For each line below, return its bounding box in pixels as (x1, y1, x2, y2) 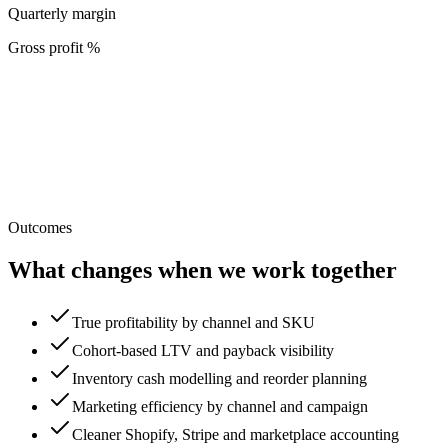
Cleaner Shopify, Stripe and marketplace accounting (72, 425, 399, 443)
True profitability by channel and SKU (72, 313, 315, 331)
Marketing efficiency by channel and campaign (72, 397, 368, 415)
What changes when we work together (8, 256, 397, 283)
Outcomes (8, 218, 72, 236)
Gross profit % (8, 38, 100, 56)
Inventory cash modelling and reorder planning (72, 369, 367, 387)
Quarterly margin (8, 4, 116, 22)
